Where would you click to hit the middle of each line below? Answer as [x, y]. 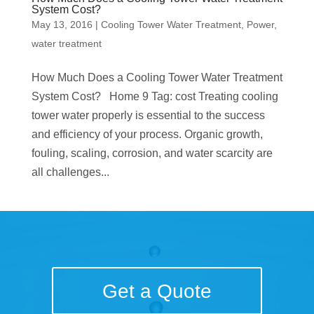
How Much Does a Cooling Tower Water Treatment [157, 78]
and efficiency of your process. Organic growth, [147, 135]
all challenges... [70, 172]
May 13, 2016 [62, 25]
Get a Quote [157, 291]
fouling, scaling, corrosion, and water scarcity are [152, 153]
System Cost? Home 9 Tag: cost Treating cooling [155, 97]
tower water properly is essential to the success [148, 116]
